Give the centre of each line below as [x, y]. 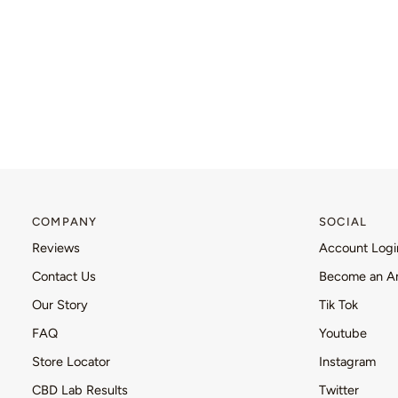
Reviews [56, 248]
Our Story [60, 305]
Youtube [343, 333]
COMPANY [65, 222]
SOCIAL [343, 222]
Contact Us [64, 276]
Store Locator [71, 362]
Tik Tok [338, 305]
